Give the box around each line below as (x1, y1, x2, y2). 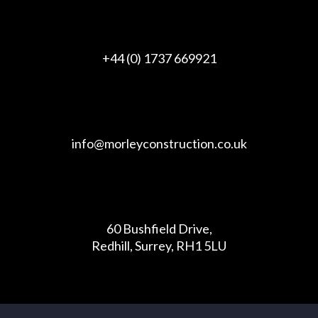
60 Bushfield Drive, (106, 221, 212, 236)
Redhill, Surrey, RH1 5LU (92, 238, 226, 253)
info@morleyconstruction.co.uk (71, 136, 247, 151)
